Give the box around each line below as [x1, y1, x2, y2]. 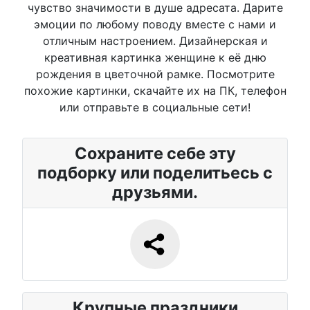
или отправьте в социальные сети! [60, 100, 250, 114]
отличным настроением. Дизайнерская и [42, 33, 268, 48]
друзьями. [112, 181, 198, 202]
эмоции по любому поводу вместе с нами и [34, 17, 276, 31]
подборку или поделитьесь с [37, 162, 273, 183]
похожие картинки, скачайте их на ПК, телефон [24, 83, 286, 98]
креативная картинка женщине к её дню [44, 50, 266, 64]
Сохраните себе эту [74, 143, 236, 163]
